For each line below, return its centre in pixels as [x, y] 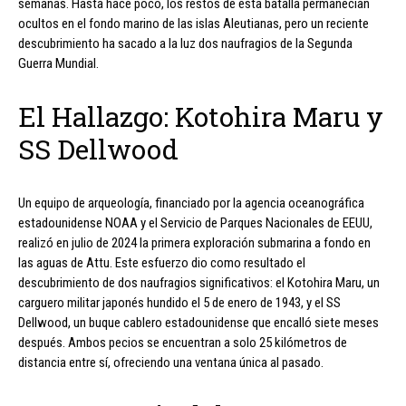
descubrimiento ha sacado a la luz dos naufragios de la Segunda [185, 43]
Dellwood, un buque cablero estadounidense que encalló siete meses [198, 322]
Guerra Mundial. [58, 63]
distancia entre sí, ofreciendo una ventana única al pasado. [171, 362]
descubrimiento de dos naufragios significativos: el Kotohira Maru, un [199, 282]
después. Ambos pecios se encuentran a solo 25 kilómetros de [183, 342]
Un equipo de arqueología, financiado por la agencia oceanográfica [191, 203]
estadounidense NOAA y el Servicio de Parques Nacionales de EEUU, [195, 222]
